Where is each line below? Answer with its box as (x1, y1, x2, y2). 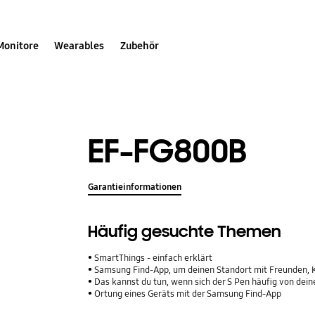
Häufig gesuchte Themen (88, 221, 282, 243)
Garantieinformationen (88, 181, 182, 193)
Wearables (54, 39, 105, 52)
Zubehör (120, 39, 159, 52)
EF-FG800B (88, 130, 247, 172)
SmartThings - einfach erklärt (94, 252, 213, 264)
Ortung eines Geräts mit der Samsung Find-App (94, 288, 282, 300)
